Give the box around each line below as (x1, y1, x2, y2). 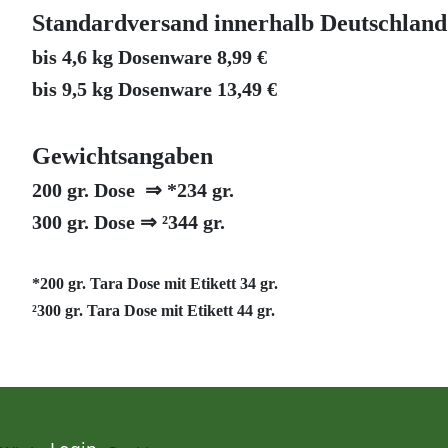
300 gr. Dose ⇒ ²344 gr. (32, 210, 225, 233)
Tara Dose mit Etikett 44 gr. (87, 301, 275, 319)
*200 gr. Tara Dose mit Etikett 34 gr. (32, 274, 278, 292)
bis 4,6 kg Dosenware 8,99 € (32, 45, 267, 68)
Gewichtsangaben (32, 141, 213, 169)
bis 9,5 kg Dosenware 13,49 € (32, 77, 277, 100)
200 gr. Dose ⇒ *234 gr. (32, 178, 234, 201)
